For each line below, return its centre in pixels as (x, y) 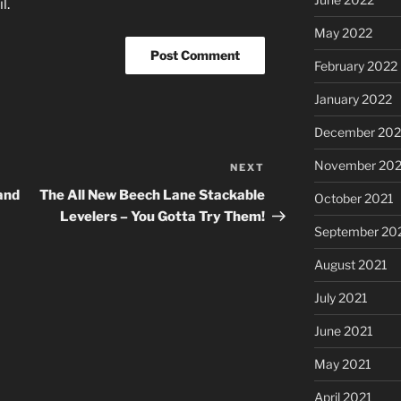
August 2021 (350, 265)
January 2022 (353, 99)
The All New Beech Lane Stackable (153, 196)
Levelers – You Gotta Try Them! (163, 217)
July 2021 (341, 298)
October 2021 (354, 199)
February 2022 (355, 66)
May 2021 (342, 364)
